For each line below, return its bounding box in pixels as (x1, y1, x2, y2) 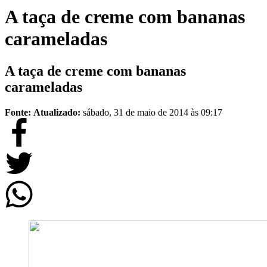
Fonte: (5, 107, 31, 117)
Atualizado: (33, 107, 83, 117)
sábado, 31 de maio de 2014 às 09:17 (83, 107, 222, 117)
